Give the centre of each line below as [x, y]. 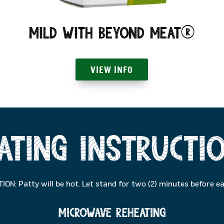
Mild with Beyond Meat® [112, 35]
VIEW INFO [112, 70]
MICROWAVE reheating [112, 213]
